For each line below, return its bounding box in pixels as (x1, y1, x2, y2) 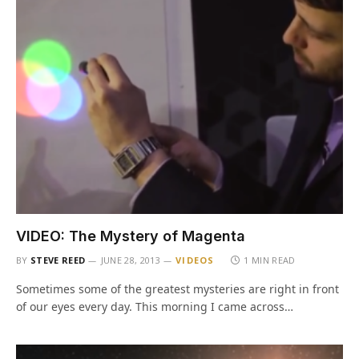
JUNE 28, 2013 (100, 254, 160, 266)
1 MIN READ (244, 254, 296, 266)
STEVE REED (30, 254, 86, 266)
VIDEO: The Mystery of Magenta (16, 228, 245, 244)
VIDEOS (175, 254, 214, 266)
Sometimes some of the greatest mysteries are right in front (16, 281, 339, 296)
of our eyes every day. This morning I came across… (16, 299, 293, 314)
